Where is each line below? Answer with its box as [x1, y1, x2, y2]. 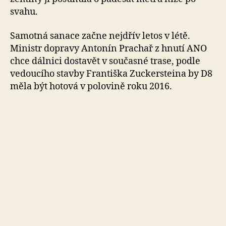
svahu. [10, 6, 38, 18]
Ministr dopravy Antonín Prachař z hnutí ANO [10, 42, 207, 54]
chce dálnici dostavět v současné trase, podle [10, 55, 200, 67]
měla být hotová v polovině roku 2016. [10, 80, 172, 92]
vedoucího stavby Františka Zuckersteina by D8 [10, 68, 212, 80]
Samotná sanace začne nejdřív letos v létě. [10, 30, 190, 42]
